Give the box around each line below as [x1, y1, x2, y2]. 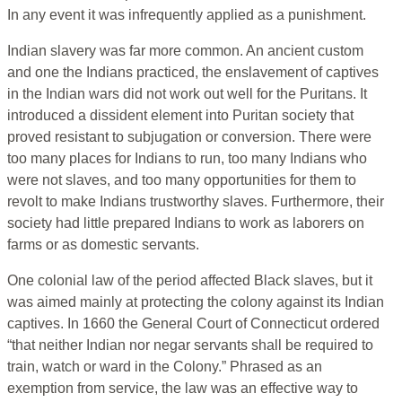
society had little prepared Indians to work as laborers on [7, 215, 364, 232]
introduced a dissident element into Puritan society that [7, 108, 354, 124]
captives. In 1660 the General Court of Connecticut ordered [7, 316, 380, 332]
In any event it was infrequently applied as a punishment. [7, 7, 366, 23]
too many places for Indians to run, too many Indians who [7, 151, 367, 167]
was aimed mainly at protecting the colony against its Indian [7, 294, 384, 310]
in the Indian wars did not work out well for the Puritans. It [7, 86, 367, 102]
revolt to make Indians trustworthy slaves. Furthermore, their [7, 194, 384, 210]
